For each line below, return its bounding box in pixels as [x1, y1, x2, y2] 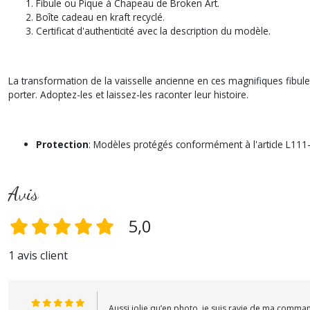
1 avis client [8, 248, 68, 263]
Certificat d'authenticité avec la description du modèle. [36, 24, 271, 37]
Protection [36, 138, 89, 151]
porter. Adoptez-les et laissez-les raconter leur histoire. [8, 88, 248, 101]
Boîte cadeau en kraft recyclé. [36, 10, 165, 24]
